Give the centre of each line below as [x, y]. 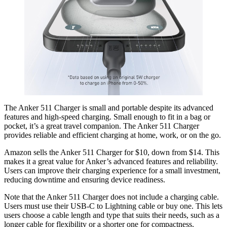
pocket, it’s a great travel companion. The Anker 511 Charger [102, 126]
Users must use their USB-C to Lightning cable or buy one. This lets [113, 206]
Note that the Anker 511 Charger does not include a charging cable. [111, 197]
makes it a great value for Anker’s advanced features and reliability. [111, 162]
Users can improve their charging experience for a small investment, [112, 171]
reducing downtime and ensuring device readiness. [85, 180]
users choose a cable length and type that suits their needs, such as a [112, 215]
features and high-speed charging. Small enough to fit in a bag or [107, 117]
